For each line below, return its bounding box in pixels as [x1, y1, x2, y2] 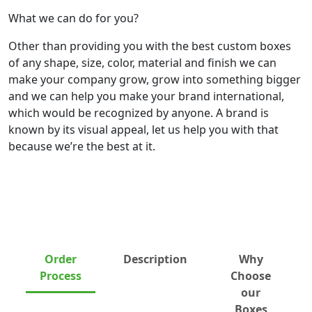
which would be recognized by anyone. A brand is [8, 104, 269, 120]
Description [123, 251, 187, 267]
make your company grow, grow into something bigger [8, 71, 301, 87]
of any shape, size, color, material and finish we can [8, 54, 276, 70]
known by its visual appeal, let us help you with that [8, 121, 279, 137]
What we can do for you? [8, 10, 139, 26]
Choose [231, 267, 271, 283]
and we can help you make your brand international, [8, 88, 284, 104]
